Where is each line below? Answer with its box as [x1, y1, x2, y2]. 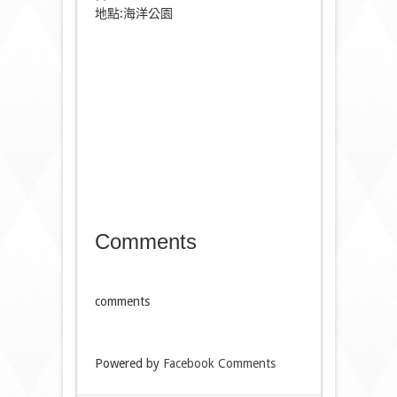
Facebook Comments [162, 355, 276, 370]
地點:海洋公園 [94, 5, 173, 20]
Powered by [94, 355, 163, 370]
